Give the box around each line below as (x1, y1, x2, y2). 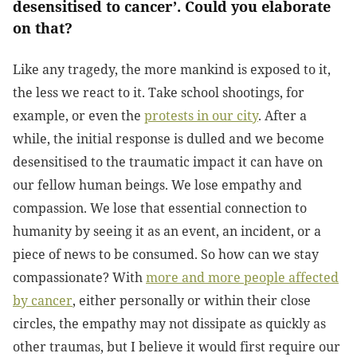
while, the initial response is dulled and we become (13, 130, 324, 148)
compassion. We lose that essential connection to (13, 199, 307, 218)
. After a (258, 107, 307, 125)
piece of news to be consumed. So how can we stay (13, 245, 319, 264)
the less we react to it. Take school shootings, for (13, 84, 304, 102)
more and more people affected (146, 269, 339, 287)
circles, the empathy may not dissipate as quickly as (13, 315, 326, 333)
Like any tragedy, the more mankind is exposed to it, (13, 61, 331, 79)
